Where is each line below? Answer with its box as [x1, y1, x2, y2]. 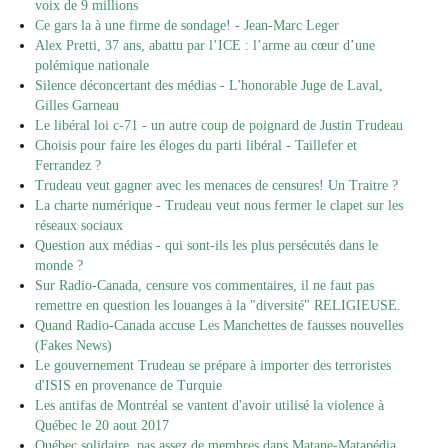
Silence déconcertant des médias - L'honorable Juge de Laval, [35, 78, 383, 94]
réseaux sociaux [35, 218, 123, 234]
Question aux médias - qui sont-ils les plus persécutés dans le [35, 238, 378, 254]
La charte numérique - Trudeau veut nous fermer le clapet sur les [35, 198, 403, 214]
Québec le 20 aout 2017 [35, 418, 169, 434]
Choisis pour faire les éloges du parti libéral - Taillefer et [35, 138, 357, 154]
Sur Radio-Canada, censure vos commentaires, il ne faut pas [35, 278, 374, 294]
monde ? [35, 258, 83, 274]
